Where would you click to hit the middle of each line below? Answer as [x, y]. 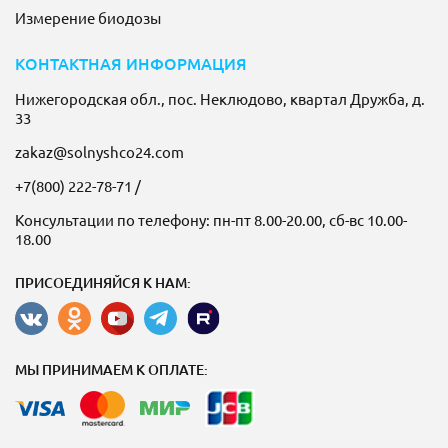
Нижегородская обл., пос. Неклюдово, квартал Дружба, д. [220, 98]
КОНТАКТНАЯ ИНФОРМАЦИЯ [131, 63]
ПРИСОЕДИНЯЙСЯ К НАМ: [103, 282]
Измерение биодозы [88, 17]
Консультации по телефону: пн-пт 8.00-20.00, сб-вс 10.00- [211, 219]
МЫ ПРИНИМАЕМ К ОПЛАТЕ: [111, 369]
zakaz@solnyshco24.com [99, 151]
